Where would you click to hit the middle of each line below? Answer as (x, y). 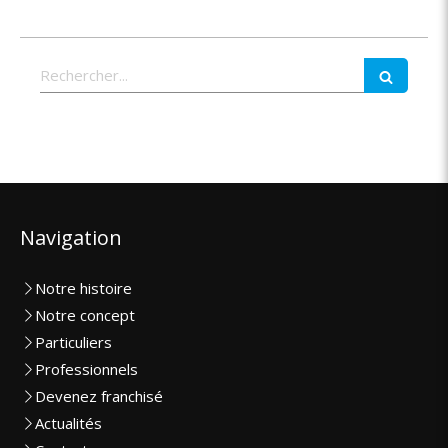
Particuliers (73, 342)
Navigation (71, 238)
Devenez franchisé (99, 396)
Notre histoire (83, 288)
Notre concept (85, 315)
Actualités (68, 423)
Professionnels (86, 369)
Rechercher (81, 67)
